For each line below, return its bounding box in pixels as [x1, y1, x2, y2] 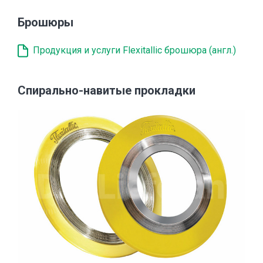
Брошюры [18, 15, 73, 29]
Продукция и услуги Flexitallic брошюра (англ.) [33, 45, 236, 56]
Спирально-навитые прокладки [18, 83, 195, 97]
